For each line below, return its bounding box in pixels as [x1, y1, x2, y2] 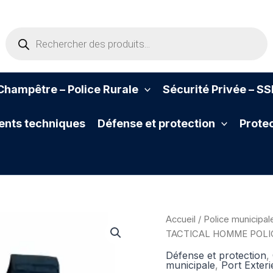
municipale [166, 258, 215, 271]
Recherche [5, 27, 51, 38]
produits [5, 52, 40, 63]
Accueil [166, 214, 196, 225]
